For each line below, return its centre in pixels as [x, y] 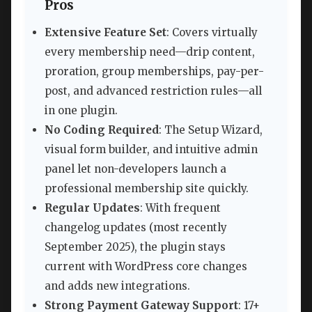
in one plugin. [81, 111]
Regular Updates [92, 208]
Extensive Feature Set [106, 33]
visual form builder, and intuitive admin [151, 150]
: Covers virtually [212, 33]
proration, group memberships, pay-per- [154, 72]
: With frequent [180, 208]
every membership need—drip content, [150, 52]
